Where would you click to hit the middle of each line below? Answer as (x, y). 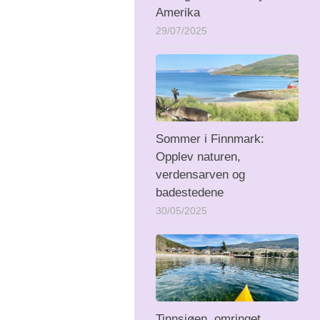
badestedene (190, 192)
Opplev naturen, (198, 156)
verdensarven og (200, 174)
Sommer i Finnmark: (210, 139)
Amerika (178, 12)
